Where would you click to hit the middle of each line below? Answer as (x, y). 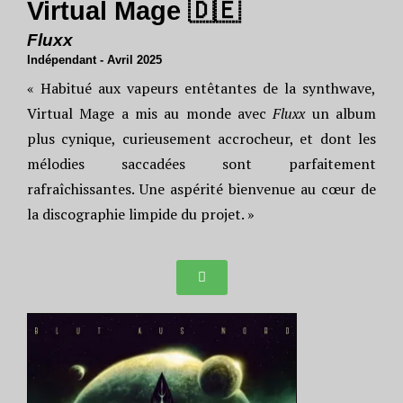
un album (341, 113)
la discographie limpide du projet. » (141, 214)
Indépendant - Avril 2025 (94, 60)
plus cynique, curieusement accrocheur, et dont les (201, 139)
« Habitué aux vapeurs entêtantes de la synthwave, (201, 88)
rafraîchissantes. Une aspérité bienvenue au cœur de (201, 189)
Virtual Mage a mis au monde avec (150, 113)
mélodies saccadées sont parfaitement (201, 164)
